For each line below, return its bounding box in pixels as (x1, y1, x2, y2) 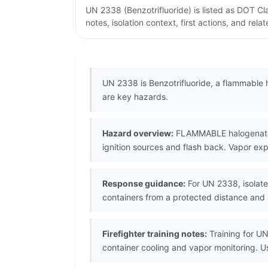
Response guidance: (102, 178, 185, 189)
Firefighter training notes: (102, 229, 207, 239)
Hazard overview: (102, 128, 173, 139)
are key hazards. (102, 92, 168, 102)
